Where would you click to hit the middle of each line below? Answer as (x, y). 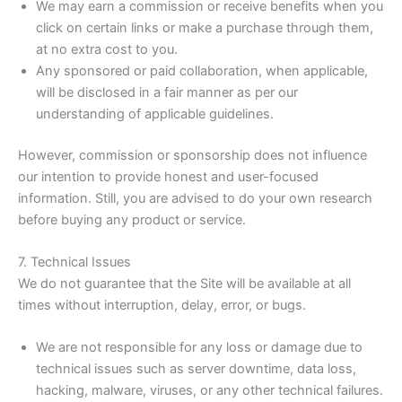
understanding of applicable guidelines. (155, 114)
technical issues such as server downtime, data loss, (196, 369)
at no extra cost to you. (107, 49)
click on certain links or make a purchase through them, (205, 27)
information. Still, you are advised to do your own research (195, 198)
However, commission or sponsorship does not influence (192, 155)
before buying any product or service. (132, 219)
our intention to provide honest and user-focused (168, 176)
